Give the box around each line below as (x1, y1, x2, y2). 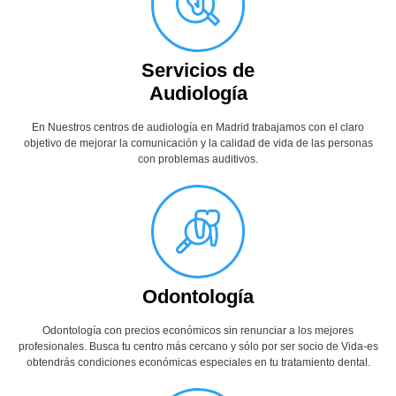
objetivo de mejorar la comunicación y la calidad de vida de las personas (23, 136, 373, 149)
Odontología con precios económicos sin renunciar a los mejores (42, 324, 354, 337)
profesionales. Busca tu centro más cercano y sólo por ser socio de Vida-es (18, 339, 378, 353)
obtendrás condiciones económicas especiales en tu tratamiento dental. (26, 355, 370, 369)
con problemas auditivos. (138, 152, 258, 165)
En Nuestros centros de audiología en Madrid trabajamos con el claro (32, 120, 364, 133)
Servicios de (141, 58, 255, 81)
